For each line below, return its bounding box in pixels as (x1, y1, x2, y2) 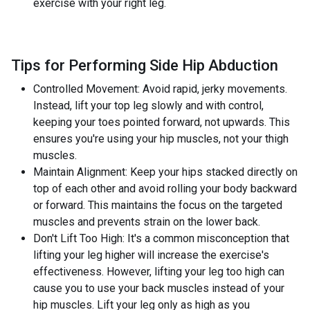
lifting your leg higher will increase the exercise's (33, 248, 269, 262)
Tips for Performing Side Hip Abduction (11, 57, 278, 74)
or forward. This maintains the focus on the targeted (33, 199, 282, 212)
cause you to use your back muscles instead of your (33, 282, 284, 295)
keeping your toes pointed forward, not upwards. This (33, 116, 290, 129)
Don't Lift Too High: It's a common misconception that (33, 232, 289, 245)
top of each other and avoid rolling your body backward (33, 182, 297, 195)
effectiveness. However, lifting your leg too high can (33, 265, 284, 278)
